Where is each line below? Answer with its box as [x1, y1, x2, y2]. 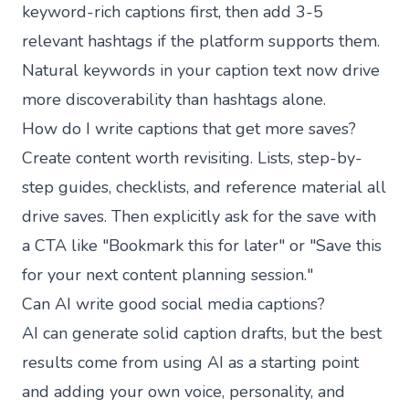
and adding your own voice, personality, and [22, 380, 345, 403]
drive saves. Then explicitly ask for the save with [22, 204, 376, 227]
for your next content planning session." [22, 263, 313, 286]
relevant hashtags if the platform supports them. [22, 29, 380, 52]
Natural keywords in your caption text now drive [22, 58, 380, 81]
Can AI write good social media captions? [22, 292, 325, 315]
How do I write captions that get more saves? [22, 117, 356, 140]
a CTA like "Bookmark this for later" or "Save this [22, 234, 382, 257]
